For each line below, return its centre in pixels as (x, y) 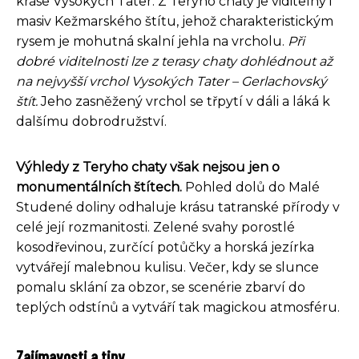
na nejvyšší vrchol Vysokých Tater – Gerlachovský (171, 81)
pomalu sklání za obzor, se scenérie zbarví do (161, 287)
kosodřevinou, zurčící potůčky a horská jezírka (165, 247)
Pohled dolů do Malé (251, 187)
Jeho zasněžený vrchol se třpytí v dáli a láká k (184, 101)
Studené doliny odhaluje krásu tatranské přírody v (178, 207)
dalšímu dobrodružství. (91, 121)
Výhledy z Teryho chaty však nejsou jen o (148, 167)
